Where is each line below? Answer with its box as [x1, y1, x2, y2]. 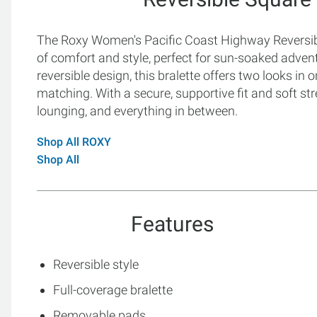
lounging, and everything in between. [37, 103, 238, 118]
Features [130, 211, 214, 236]
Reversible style [53, 256, 139, 272]
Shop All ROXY [37, 134, 111, 149]
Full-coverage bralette [53, 282, 173, 297]
